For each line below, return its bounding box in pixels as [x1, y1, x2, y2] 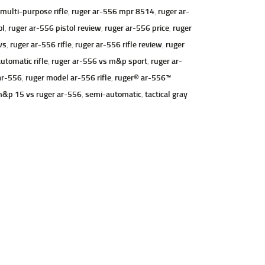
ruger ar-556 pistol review [8, 21, 101, 33]
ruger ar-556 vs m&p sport [51, 54, 147, 66]
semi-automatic [85, 88, 141, 99]
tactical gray [144, 88, 188, 99]
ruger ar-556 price [104, 21, 169, 33]
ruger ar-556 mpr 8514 [71, 5, 154, 17]
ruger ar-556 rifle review [75, 38, 162, 50]
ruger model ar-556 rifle [25, 71, 111, 83]
